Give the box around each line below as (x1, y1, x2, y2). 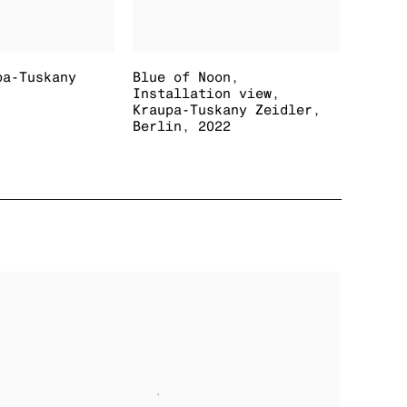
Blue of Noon (133, 69, 232, 85)
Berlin (133, 118, 183, 134)
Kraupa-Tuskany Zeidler (133, 102, 313, 118)
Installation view (133, 85, 273, 102)
